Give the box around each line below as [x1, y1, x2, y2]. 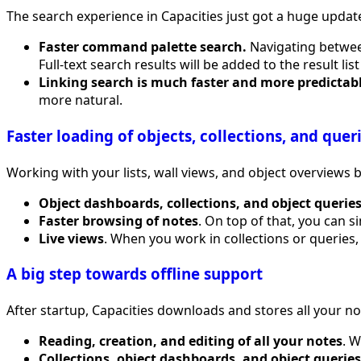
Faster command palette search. [39, 38, 247, 56]
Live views [39, 229, 104, 247]
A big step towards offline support [6, 263, 263, 284]
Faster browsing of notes [39, 211, 198, 230]
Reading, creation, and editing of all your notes [39, 331, 342, 350]
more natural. [39, 91, 122, 110]
